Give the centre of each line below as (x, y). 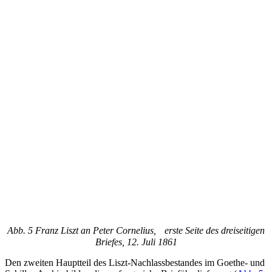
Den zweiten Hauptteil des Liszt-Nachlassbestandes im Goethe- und (135, 262)
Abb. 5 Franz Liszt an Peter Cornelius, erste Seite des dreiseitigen (136, 230)
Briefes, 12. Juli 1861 (136, 242)
